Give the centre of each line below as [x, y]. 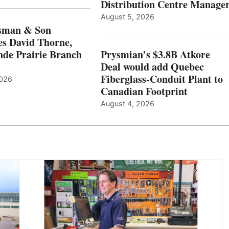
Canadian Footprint [144, 91]
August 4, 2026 [127, 104]
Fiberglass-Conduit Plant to [162, 79]
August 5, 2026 [127, 17]
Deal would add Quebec [152, 67]
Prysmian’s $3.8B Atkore [155, 55]
